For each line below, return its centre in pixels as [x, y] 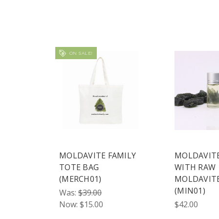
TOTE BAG [79, 167]
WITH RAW [195, 167]
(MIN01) [190, 190]
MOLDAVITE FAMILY [98, 155]
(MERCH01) [80, 179]
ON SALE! [80, 53]
